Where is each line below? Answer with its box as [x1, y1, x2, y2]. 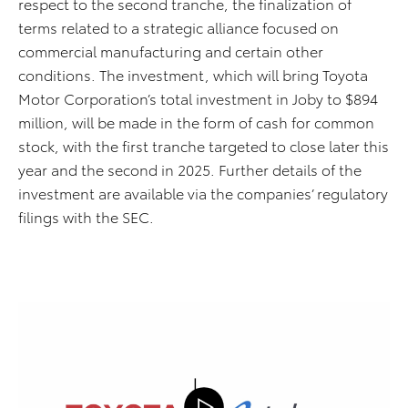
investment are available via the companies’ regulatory [18, 182, 388, 204]
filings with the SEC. [18, 206, 154, 228]
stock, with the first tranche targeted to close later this [18, 135, 389, 157]
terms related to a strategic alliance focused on [18, 16, 339, 38]
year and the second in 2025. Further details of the [18, 158, 362, 180]
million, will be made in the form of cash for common [18, 111, 374, 133]
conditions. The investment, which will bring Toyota [18, 64, 368, 86]
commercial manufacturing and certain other [18, 40, 323, 62]
